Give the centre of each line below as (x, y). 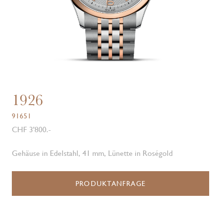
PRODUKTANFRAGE (110, 184)
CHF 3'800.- (31, 129)
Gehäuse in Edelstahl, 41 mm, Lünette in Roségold (92, 153)
